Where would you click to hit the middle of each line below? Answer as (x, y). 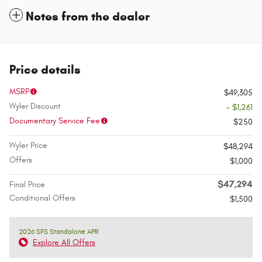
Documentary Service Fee (55, 121)
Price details (45, 70)
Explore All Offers (64, 243)
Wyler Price (28, 146)
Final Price (27, 185)
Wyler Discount (35, 106)
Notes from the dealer (88, 17)
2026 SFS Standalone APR (59, 232)
